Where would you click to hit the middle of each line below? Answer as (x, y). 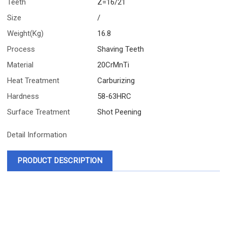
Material (21, 65)
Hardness (23, 96)
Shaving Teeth (121, 49)
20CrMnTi (113, 65)
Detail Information (37, 135)
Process (21, 49)
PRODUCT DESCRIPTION (60, 161)
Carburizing (116, 80)
